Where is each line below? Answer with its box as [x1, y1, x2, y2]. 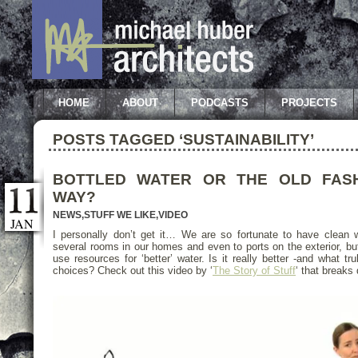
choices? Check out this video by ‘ [53, 265, 213, 276]
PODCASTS [191, 97, 249, 109]
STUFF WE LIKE [84, 209, 156, 221]
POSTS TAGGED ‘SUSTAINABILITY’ [53, 131, 314, 148]
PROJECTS [281, 97, 337, 109]
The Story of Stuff [213, 265, 296, 276]
